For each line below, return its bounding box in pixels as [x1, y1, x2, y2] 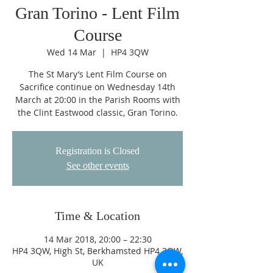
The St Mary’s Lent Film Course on [28, 68, 167, 80]
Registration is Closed [55, 146, 140, 156]
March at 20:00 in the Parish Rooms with [15, 94, 180, 105]
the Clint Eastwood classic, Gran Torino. [17, 107, 178, 118]
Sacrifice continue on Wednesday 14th [19, 81, 175, 93]
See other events [66, 160, 129, 171]
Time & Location [55, 209, 140, 222]
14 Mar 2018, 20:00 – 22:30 [43, 233, 152, 245]
